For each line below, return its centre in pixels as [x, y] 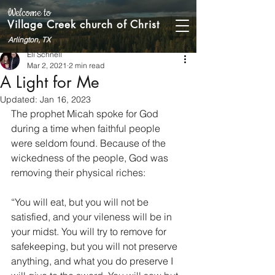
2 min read [87, 65]
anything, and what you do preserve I [93, 261]
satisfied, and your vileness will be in [93, 217]
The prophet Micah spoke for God [86, 114]
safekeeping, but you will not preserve [95, 246]
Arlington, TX [29, 40]
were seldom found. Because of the [90, 143]
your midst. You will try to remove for [90, 231]
